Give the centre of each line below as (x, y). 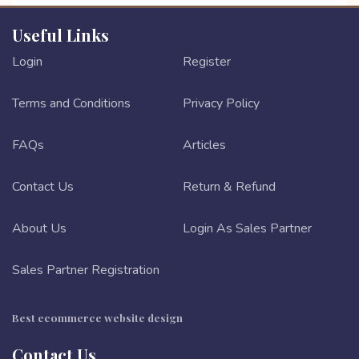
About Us (39, 228)
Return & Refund (229, 186)
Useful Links (61, 34)
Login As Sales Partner (247, 228)
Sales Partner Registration (86, 270)
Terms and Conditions (71, 103)
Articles (204, 145)
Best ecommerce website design (97, 317)
